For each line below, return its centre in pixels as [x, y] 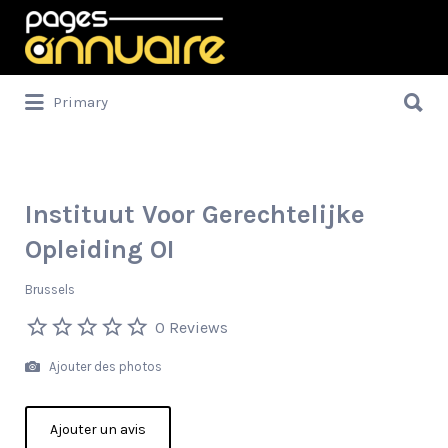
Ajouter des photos [104, 366]
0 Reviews [191, 327]
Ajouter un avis [98, 429]
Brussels [50, 289]
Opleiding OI [100, 249]
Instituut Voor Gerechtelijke [195, 214]
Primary [80, 102]
